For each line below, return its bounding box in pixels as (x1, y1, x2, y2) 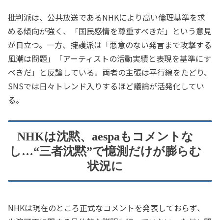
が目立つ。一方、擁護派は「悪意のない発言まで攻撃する (8, 38, 212, 51)
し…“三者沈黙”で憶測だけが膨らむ (9, 144, 201, 158)
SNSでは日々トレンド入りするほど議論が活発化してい (8, 80, 204, 92)
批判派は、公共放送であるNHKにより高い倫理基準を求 (8, 11, 205, 23)
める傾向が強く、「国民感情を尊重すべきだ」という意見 (8, 25, 212, 37)
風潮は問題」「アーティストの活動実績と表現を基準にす (8, 52, 211, 64)
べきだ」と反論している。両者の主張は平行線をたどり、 (8, 66, 212, 78)
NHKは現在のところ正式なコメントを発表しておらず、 (8, 202, 205, 214)
